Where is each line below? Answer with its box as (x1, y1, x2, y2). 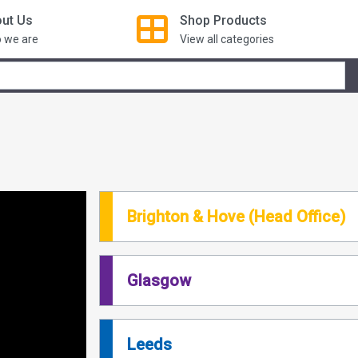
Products (213, 12, 267, 28)
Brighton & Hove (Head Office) (127, 206, 347, 226)
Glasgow (127, 270, 192, 290)
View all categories (179, 32, 274, 46)
